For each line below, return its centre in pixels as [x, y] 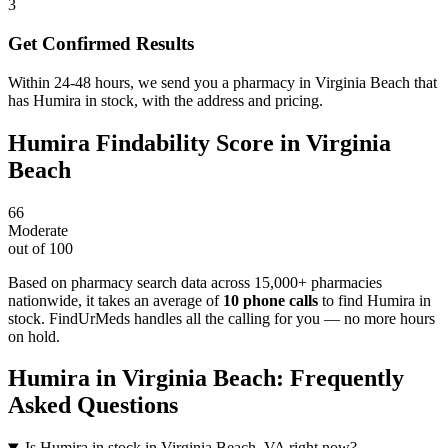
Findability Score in [198, 142]
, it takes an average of [148, 300]
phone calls [278, 300]
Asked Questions [93, 405]
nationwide [43, 300]
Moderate [38, 230]
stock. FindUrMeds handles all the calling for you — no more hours [221, 318]
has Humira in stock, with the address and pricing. [165, 100]
